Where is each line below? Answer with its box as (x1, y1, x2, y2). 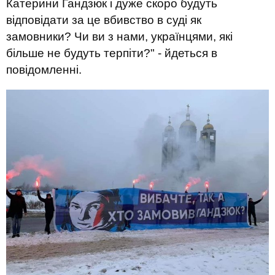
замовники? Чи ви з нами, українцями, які (6, 30, 233, 43)
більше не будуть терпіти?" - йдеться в (6, 47, 217, 60)
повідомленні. (6, 63, 82, 76)
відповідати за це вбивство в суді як (6, 14, 201, 26)
